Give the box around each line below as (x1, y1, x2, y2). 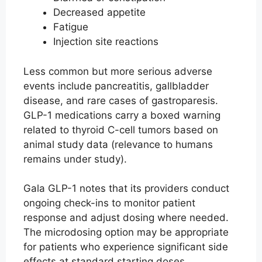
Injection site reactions (53, 36, 158, 48)
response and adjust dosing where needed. (23, 212, 229, 224)
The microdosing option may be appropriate (23, 226, 229, 239)
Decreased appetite (53, 6, 146, 19)
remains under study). (23, 153, 127, 165)
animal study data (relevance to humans (23, 138, 213, 150)
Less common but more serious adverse (23, 65, 212, 77)
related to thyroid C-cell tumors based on (23, 123, 218, 136)
